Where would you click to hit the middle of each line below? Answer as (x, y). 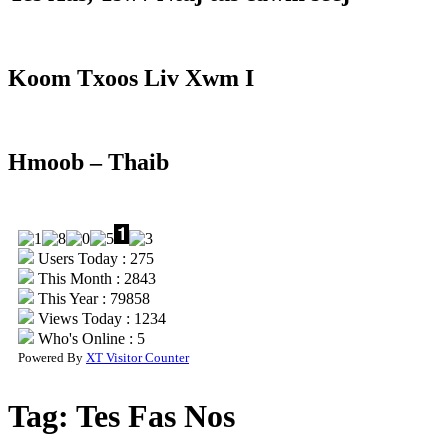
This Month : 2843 (95, 279)
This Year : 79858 (92, 299)
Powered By (52, 358)
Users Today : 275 (94, 259)
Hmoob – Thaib (88, 162)
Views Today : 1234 (100, 319)
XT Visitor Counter (137, 358)
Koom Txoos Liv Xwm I (131, 77)
